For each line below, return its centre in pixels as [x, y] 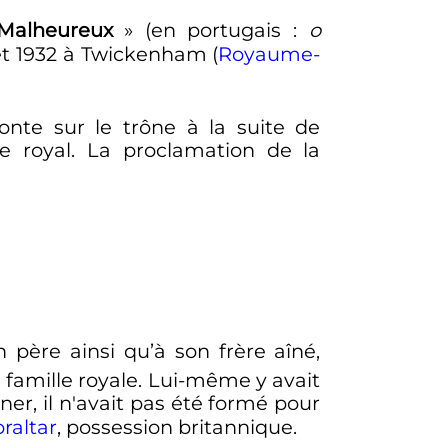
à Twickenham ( [138, 54]
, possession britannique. [176, 427]
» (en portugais [203, 30]
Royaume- [269, 54]
